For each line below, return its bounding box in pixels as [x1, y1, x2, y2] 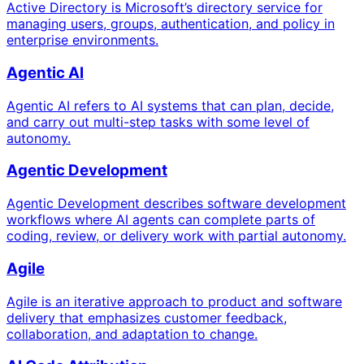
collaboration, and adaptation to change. [6, 325, 258, 342]
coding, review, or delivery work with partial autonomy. [6, 227, 346, 245]
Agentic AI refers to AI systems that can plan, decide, [6, 97, 334, 114]
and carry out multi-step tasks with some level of [6, 113, 310, 130]
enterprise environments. [6, 32, 158, 49]
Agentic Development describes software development [6, 195, 346, 212]
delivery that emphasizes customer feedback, [6, 309, 287, 326]
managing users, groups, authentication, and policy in [6, 15, 335, 32]
